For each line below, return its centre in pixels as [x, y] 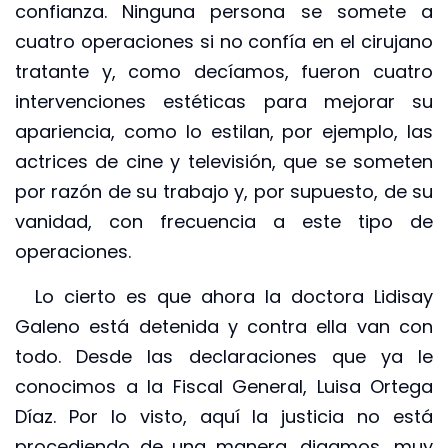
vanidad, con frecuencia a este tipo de [224, 222]
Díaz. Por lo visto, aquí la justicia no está [224, 416]
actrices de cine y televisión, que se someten [224, 162]
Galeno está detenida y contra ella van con [224, 326]
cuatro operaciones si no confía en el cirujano [224, 42]
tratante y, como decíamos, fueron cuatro [224, 72]
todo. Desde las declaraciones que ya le [224, 356]
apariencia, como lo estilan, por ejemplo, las [224, 132]
